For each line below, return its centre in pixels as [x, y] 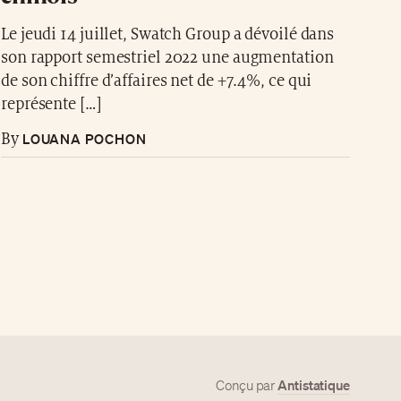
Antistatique [314, 385]
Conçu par [247, 386]
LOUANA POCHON [82, 139]
